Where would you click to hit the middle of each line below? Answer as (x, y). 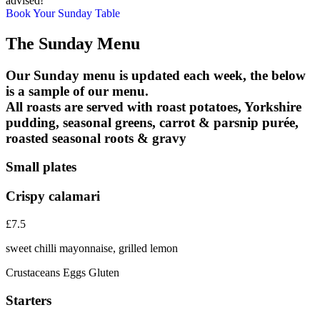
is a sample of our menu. (77, 91)
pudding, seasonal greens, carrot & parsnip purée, (152, 122)
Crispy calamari (53, 196)
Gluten (104, 272)
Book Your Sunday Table (63, 13)
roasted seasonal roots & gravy (96, 138)
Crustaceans (34, 272)
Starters (29, 300)
